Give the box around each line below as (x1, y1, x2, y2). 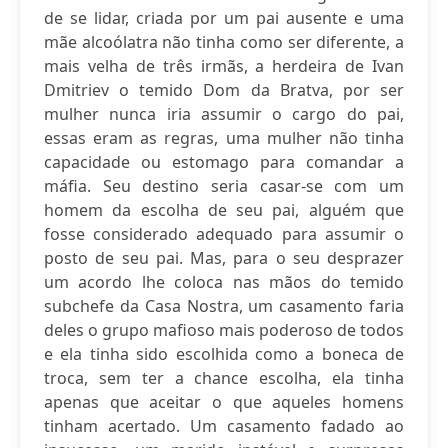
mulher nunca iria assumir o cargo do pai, (44, 103, 404, 125)
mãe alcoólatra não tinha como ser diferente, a (44, 31, 404, 53)
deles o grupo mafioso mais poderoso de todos (44, 319, 404, 341)
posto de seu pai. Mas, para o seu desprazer (44, 247, 404, 269)
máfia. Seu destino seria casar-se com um (44, 175, 404, 197)
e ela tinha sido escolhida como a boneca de (44, 343, 404, 365)
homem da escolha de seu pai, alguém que (44, 199, 404, 221)
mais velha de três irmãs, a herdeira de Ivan (44, 55, 404, 77)
